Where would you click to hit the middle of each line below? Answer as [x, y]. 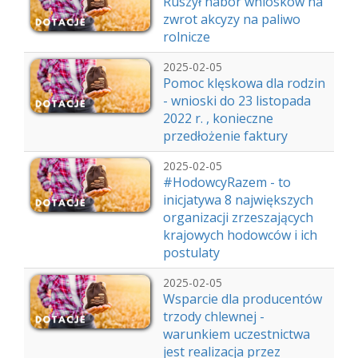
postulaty [191, 253]
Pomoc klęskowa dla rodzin [244, 83]
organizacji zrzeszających [238, 217]
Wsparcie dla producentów [243, 299]
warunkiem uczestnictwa [237, 334]
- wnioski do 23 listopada [237, 101]
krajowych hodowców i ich [240, 235]
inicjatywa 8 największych [238, 200]
